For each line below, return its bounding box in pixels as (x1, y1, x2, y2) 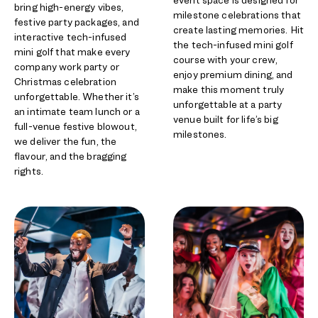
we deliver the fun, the (14, 135, 117, 147)
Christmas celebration (14, 75, 116, 87)
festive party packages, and (14, 16, 139, 28)
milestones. (173, 128, 227, 140)
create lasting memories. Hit (173, 23, 304, 35)
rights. (14, 165, 43, 177)
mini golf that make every (14, 45, 131, 57)
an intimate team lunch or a (14, 105, 140, 117)
